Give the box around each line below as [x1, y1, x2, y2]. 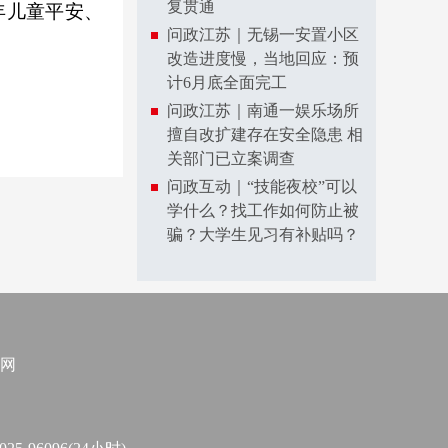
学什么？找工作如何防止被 [167, 202, 359, 219]
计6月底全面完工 [167, 74, 287, 91]
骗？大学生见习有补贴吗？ [167, 226, 359, 243]
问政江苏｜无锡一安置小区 [167, 26, 359, 43]
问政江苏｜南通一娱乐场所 [167, 102, 359, 119]
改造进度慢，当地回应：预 [167, 50, 359, 67]
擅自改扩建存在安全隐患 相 [167, 126, 363, 143]
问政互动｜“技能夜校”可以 [167, 178, 357, 195]
